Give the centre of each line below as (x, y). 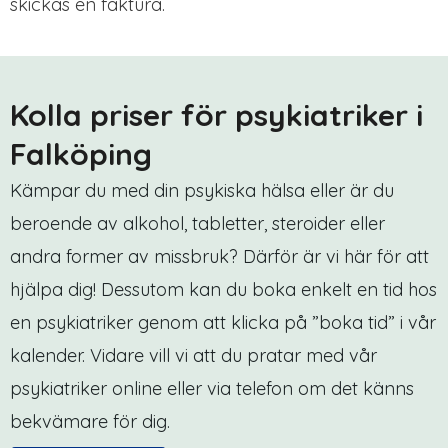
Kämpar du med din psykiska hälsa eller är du (202, 191)
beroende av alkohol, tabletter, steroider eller (197, 224)
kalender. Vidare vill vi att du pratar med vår (193, 356)
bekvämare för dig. (90, 422)
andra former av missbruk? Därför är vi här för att (219, 257)
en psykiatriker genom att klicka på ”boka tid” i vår (223, 323)
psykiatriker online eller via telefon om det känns (212, 389)
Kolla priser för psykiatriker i (216, 115)
